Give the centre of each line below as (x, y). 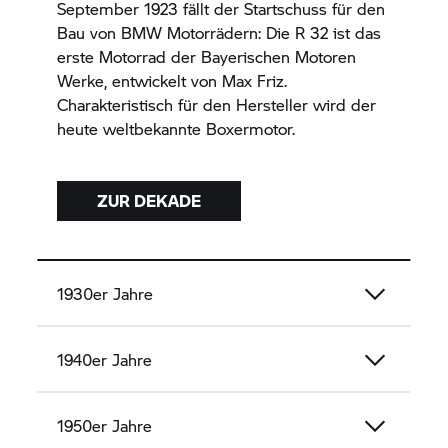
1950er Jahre (105, 425)
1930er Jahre (105, 293)
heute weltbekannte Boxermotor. (179, 128)
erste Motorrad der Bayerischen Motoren (207, 56)
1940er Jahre (105, 359)
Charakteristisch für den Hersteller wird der (217, 104)
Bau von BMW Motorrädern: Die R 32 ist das (219, 32)
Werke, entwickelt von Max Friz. (172, 80)
